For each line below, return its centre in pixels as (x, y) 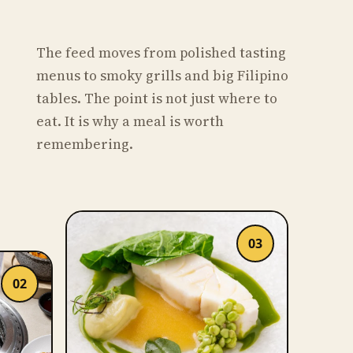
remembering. (84, 145)
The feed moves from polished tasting (161, 53)
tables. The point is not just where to (156, 99)
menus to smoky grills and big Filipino (162, 76)
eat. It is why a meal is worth (130, 122)
